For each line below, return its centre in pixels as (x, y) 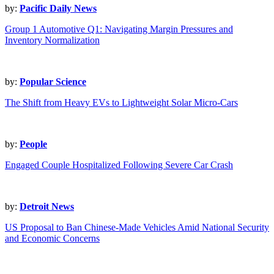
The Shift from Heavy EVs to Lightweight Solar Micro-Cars (121, 103)
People (33, 144)
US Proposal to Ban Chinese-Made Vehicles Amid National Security (137, 228)
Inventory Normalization (52, 40)
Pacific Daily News (58, 9)
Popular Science (53, 82)
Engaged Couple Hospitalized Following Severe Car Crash (119, 165)
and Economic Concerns (52, 239)
